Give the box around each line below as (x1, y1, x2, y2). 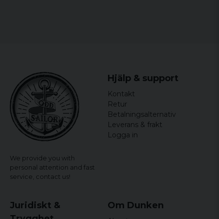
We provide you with (10, 154, 75, 162)
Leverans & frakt (107, 120, 162, 129)
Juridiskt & (10, 200, 60, 211)
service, (10, 173, 36, 180)
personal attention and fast (10, 164, 95, 171)
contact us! (36, 173, 72, 180)
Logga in (107, 131, 138, 139)
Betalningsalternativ (107, 110, 176, 119)
